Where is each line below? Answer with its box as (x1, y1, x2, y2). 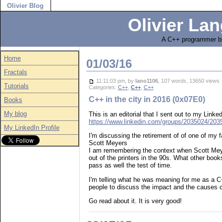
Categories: (88, 84, 118, 91)
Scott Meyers (88, 139, 127, 147)
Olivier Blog (7, 1, 44, 9)
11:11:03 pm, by (94, 77, 135, 84)
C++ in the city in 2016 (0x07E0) (88, 94, 205, 104)
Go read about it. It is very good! (88, 197, 182, 205)
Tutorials (4, 82, 29, 90)
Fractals (4, 68, 27, 76)
